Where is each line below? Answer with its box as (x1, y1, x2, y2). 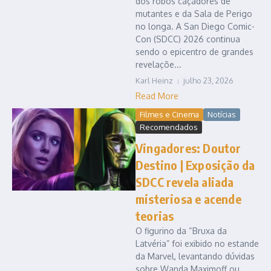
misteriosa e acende (135, 191, 241, 207)
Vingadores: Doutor (135, 140, 241, 156)
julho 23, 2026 (183, 76, 233, 86)
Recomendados (140, 122, 198, 132)
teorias (135, 208, 174, 224)
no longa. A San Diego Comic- (135, 21, 255, 32)
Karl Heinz (135, 76, 173, 86)
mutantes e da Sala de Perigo (135, 8, 252, 19)
